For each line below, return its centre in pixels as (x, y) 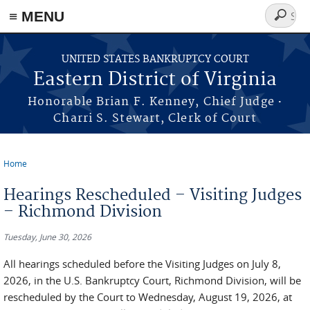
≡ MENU (37, 16)
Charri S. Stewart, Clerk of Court (155, 118)
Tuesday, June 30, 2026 (47, 237)
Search (286, 23)
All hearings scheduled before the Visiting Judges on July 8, (142, 264)
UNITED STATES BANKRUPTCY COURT (155, 60)
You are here (42, 174)
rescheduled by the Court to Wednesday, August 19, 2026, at (148, 297)
